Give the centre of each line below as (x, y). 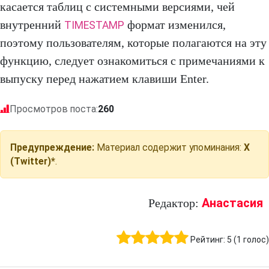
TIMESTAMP (94, 26)
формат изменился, (175, 25)
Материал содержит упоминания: (169, 148)
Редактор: (175, 203)
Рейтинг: (209, 240)
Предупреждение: (52, 148)
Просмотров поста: (54, 109)
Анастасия (232, 203)
